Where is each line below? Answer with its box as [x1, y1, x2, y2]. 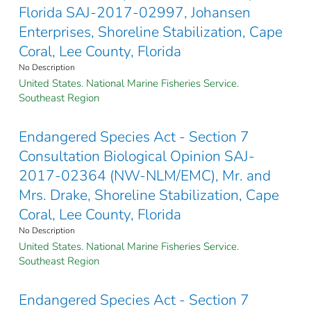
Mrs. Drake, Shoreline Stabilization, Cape [19, 185, 279, 205]
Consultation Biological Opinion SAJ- [19, 146, 255, 167]
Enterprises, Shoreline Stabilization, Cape [19, 22, 283, 42]
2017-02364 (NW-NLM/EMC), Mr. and [19, 166, 271, 186]
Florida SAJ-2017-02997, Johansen [19, 3, 251, 23]
